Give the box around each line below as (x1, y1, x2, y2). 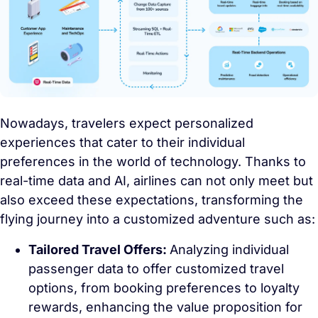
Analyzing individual (170, 241, 289, 257)
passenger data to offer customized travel (28, 261, 284, 276)
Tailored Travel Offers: (28, 241, 170, 257)
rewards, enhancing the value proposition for (28, 299, 302, 314)
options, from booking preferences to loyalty (28, 280, 300, 295)
